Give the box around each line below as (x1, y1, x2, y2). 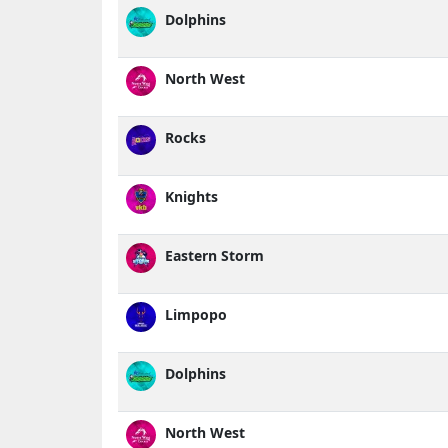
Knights (161, 187, 218, 207)
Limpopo (161, 305, 227, 325)
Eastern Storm (161, 246, 264, 266)
